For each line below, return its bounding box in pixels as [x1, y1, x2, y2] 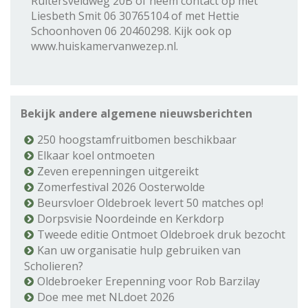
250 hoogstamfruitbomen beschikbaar [37, 131, 236, 147]
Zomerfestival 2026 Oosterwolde [37, 179, 205, 195]
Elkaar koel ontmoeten [37, 147, 155, 163]
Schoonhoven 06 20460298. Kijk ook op [31, 23, 232, 38]
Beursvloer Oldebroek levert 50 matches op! [37, 195, 263, 210]
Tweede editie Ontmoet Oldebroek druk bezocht [37, 226, 285, 242]
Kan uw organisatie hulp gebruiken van [37, 242, 241, 258]
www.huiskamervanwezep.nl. [31, 38, 178, 54]
